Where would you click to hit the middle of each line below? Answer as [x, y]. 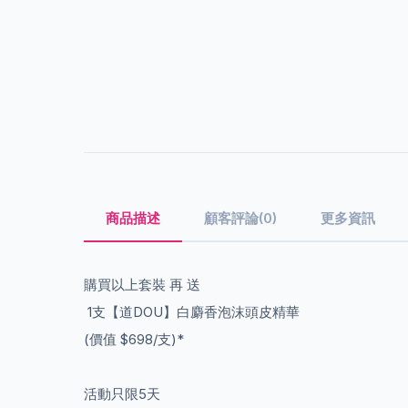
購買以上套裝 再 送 [142, 284]
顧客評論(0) [240, 218]
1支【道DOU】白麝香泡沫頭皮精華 [194, 311]
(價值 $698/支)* [134, 339]
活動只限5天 [122, 393]
